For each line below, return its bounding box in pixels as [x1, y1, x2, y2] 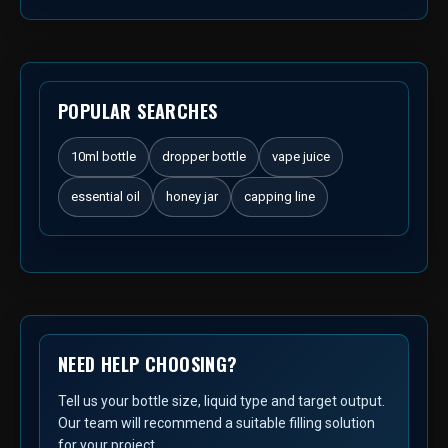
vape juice [272, 149, 330, 165]
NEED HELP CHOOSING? [58, 351, 238, 378]
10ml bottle [71, 149, 136, 165]
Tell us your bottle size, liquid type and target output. [58, 393, 385, 410]
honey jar [166, 189, 218, 205]
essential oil [71, 189, 140, 205]
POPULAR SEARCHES [58, 98, 218, 125]
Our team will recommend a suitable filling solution [58, 415, 375, 432]
